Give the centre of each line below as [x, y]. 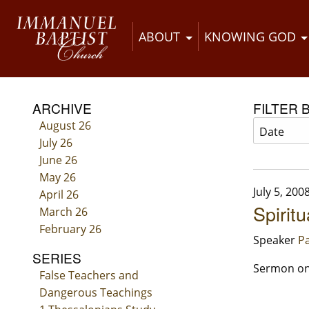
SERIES [57, 258]
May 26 [57, 178]
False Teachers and [89, 276]
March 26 [63, 212]
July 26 [56, 143]
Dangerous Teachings [96, 293]
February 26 [70, 229]
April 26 [59, 195]
